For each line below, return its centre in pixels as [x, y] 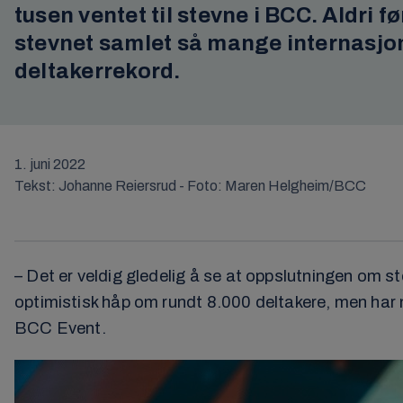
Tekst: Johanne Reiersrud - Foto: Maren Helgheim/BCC [190, 185]
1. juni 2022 [50, 164]
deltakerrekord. [98, 71]
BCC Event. [60, 328]
